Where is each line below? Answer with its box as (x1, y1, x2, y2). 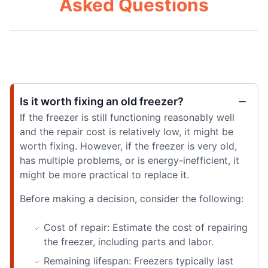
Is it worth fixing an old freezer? (20, 95, 184, 108)
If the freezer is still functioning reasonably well (20, 111, 234, 123)
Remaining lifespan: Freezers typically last (44, 254, 233, 267)
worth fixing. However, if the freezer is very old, (20, 139, 237, 152)
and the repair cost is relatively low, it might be (20, 125, 233, 138)
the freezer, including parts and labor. (44, 235, 214, 248)
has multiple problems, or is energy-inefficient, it (20, 154, 239, 166)
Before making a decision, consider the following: (20, 192, 243, 205)
